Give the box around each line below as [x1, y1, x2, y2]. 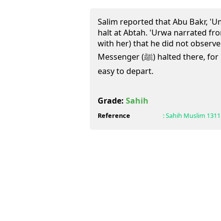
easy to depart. [98, 66, 153, 76]
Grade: [98, 95, 126, 106]
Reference [98, 111, 130, 120]
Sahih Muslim [165, 111, 205, 120]
